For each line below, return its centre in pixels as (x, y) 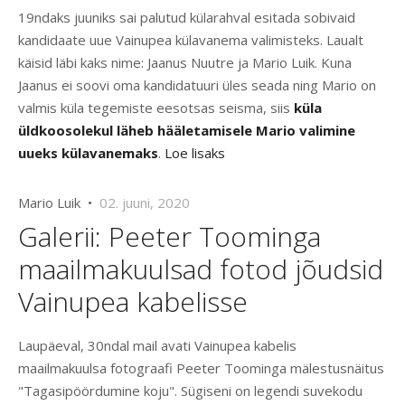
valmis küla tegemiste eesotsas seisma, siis (156, 108)
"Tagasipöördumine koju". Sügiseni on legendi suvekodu (190, 391)
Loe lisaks (195, 153)
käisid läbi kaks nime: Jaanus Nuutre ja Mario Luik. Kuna (185, 63)
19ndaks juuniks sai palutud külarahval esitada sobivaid (187, 18)
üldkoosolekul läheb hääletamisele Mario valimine (187, 131)
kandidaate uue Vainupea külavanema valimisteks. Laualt (191, 40)
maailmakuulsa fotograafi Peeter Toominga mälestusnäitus (201, 368)
